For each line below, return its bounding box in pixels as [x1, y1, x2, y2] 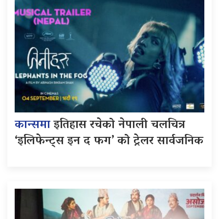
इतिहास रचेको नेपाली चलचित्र [54, 114, 185, 136]
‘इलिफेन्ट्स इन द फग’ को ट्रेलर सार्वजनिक [15, 130, 203, 153]
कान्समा [15, 114, 54, 136]
